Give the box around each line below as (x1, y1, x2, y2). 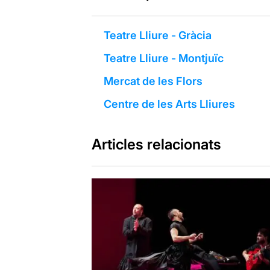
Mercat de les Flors (103, 74, 202, 87)
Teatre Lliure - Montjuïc (103, 51, 224, 64)
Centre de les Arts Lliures (103, 97, 235, 110)
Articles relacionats (91, 135, 221, 153)
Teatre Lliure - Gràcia (103, 28, 212, 42)
